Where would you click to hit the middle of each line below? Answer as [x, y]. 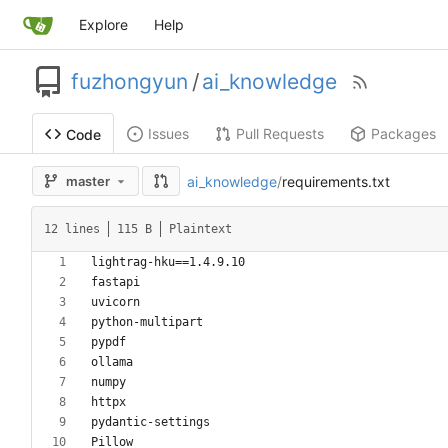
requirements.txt [336, 181]
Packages [403, 134]
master [88, 181]
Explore [103, 24]
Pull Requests [280, 134]
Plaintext [200, 229]
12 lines [72, 229]
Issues [168, 134]
